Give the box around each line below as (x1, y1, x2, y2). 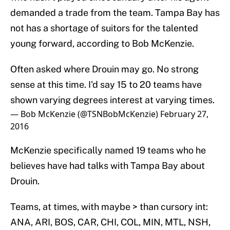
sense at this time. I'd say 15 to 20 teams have (10, 79, 202, 90)
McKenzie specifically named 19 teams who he (10, 145, 206, 156)
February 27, (160, 108, 208, 120)
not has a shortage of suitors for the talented (10, 23, 198, 34)
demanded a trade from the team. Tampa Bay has (10, 7, 220, 18)
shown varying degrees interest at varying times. (10, 94, 215, 106)
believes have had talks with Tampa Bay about (10, 160, 205, 171)
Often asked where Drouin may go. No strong (10, 64, 199, 75)
